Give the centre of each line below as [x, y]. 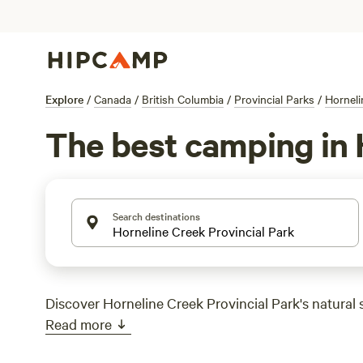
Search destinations [156, 216]
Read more [79, 324]
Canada [113, 99]
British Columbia [183, 99]
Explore [64, 99]
